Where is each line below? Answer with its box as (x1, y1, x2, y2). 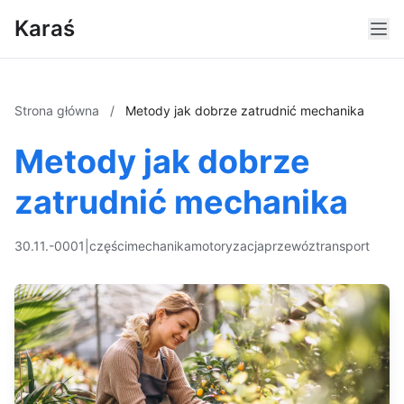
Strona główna (14, 103, 103, 118)
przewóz (264, 238, 316, 253)
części (89, 238, 127, 253)
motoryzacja (191, 238, 264, 253)
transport (316, 238, 370, 253)
